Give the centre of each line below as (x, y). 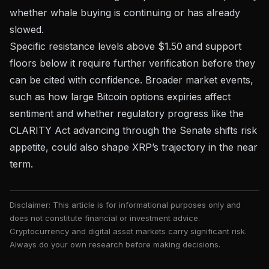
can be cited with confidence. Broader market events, (131, 80)
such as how (40, 96)
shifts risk (234, 130)
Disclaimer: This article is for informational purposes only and (125, 204)
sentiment (32, 113)
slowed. (27, 29)
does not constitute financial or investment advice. (105, 218)
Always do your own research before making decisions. (115, 244)
